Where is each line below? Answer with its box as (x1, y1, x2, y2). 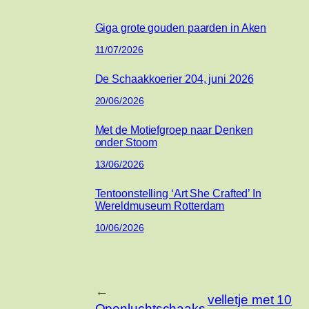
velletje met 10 (207, 292, 292, 308)
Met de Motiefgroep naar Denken (94, 123, 253, 137)
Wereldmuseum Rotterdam (94, 199, 225, 212)
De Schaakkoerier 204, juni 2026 (94, 72, 254, 86)
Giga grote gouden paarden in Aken (94, 21, 267, 34)
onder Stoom (94, 136, 157, 149)
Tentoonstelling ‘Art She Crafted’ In (94, 187, 261, 200)
